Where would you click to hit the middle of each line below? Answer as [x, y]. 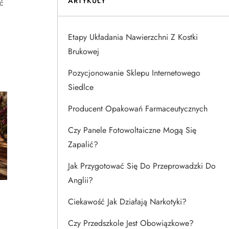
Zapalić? [83, 144]
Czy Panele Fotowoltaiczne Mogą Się [132, 130]
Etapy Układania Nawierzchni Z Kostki [133, 37]
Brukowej [84, 51]
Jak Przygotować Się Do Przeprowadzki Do [142, 166]
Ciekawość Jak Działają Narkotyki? [127, 202]
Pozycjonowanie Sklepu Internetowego [134, 73]
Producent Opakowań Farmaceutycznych [138, 109]
